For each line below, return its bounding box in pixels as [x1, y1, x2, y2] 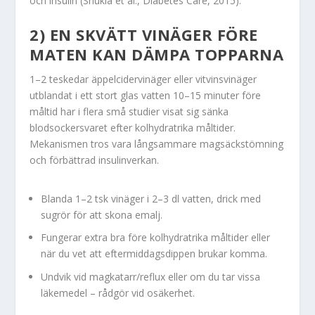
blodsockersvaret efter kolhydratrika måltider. [30, 120, 236, 134]
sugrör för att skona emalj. [41, 207, 163, 221]
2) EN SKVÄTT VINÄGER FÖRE [30, 23, 258, 45]
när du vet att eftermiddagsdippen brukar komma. [41, 247, 268, 261]
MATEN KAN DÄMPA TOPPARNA [30, 43, 284, 65]
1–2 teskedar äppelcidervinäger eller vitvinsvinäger [30, 72, 257, 86]
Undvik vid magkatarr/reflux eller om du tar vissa [41, 270, 261, 284]
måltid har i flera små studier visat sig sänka [30, 104, 229, 118]
